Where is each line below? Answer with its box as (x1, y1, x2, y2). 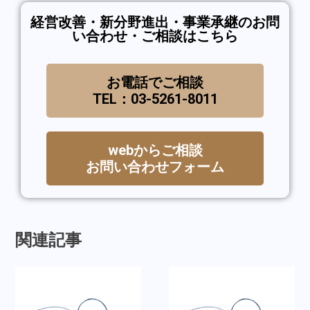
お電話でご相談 (107, 74, 203, 91)
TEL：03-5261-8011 (92, 91, 218, 108)
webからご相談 (107, 142, 203, 159)
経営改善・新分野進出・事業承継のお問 (30, 15, 280, 30)
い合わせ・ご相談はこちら (72, 28, 238, 44)
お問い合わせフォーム (86, 158, 224, 176)
